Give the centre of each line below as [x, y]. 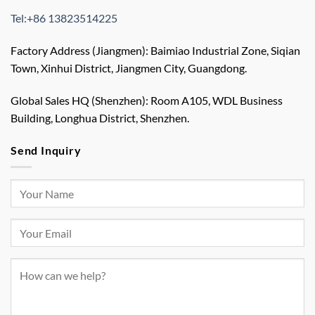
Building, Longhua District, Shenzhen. [100, 117]
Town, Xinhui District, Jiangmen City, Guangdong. [129, 67]
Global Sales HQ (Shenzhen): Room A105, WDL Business [147, 100]
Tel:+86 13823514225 [64, 18]
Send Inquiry [46, 150]
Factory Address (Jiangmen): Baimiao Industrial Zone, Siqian [155, 50]
